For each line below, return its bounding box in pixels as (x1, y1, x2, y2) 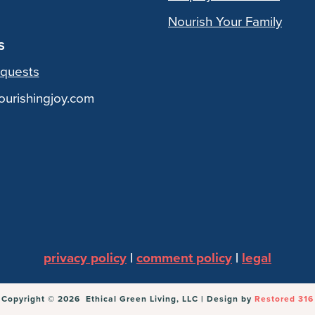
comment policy (136, 250, 232, 266)
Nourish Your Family (168, 14, 282, 30)
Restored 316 (255, 294, 314, 304)
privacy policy (44, 250, 127, 266)
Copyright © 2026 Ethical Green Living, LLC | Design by (1, 294, 255, 304)
